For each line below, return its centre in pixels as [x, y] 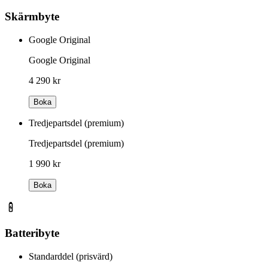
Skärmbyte [32, 17]
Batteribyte [32, 233]
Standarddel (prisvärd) [71, 256]
